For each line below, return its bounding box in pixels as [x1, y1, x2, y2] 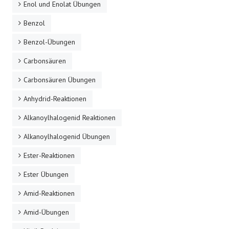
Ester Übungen [24, 169, 68, 179]
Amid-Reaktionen [24, 188, 75, 198]
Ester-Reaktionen [24, 150, 75, 160]
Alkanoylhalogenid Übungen [24, 131, 110, 141]
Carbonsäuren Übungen [24, 75, 96, 84]
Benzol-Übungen [24, 37, 75, 47]
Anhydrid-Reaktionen [24, 94, 86, 103]
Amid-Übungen [24, 207, 69, 217]
